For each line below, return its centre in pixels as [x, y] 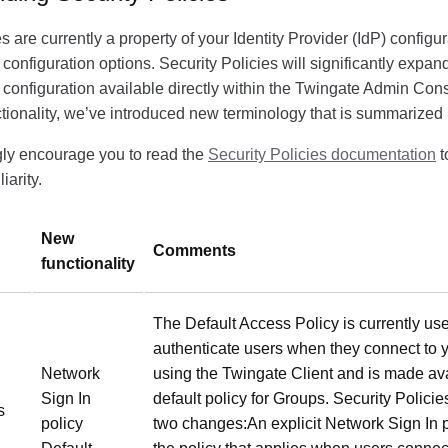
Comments [194, 250]
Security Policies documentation [322, 154]
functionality [88, 263]
